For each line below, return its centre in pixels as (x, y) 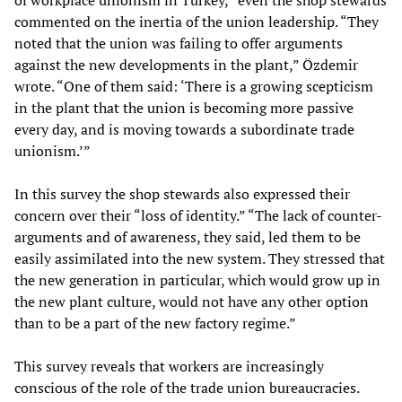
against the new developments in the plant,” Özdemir (186, 65)
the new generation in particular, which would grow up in (197, 280)
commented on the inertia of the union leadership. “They (197, 22)
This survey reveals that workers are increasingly (169, 367)
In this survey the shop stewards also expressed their (182, 194)
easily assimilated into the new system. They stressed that (200, 259)
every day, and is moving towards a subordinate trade (184, 130)
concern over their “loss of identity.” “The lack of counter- (198, 216)
